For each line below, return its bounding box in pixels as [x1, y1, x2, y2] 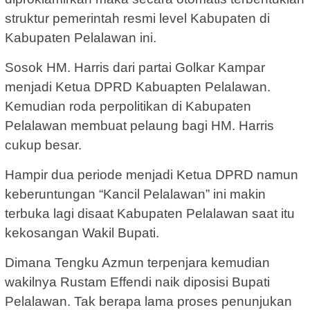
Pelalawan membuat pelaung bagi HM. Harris [5, 118, 274, 133]
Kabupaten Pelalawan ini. [5, 30, 156, 45]
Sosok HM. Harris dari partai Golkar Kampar [5, 60, 265, 75]
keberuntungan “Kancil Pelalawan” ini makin [5, 186, 266, 201]
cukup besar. [5, 137, 82, 152]
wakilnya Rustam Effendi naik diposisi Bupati [5, 274, 270, 289]
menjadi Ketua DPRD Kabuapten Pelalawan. [5, 79, 271, 94]
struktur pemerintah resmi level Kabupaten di [5, 10, 270, 26]
